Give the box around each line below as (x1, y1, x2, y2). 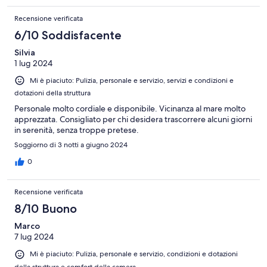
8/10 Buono (14, 201, 77, 216)
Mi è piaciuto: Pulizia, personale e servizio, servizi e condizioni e (30, 76, 234, 86)
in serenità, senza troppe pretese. (14, 125, 139, 136)
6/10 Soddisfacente (14, 28, 122, 43)
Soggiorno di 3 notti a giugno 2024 (14, 140, 128, 150)
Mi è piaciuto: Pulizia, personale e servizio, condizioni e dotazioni (30, 249, 238, 259)
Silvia (14, 47, 35, 58)
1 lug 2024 (14, 58, 52, 69)
